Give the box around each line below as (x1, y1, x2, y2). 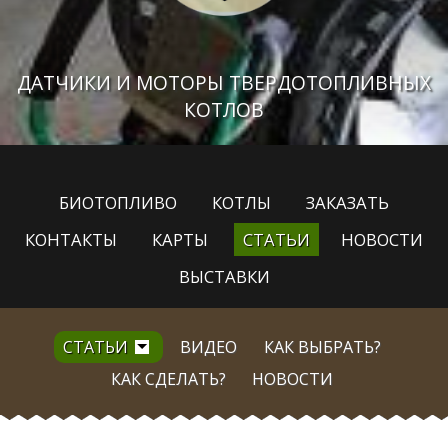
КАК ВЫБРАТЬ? (263, 335, 381, 358)
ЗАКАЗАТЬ (305, 191, 389, 215)
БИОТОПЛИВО (59, 191, 178, 215)
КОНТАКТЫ (25, 228, 118, 252)
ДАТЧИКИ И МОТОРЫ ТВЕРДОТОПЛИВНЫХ (17, 69, 431, 96)
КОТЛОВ (184, 96, 264, 123)
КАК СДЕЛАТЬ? (110, 367, 226, 390)
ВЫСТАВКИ (178, 264, 270, 288)
